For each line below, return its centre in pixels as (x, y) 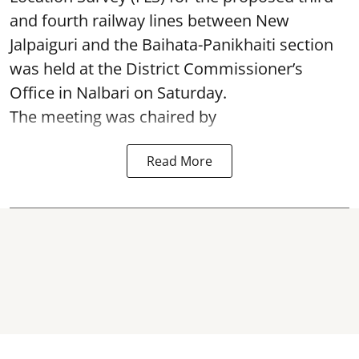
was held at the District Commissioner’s (156, 68)
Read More (179, 161)
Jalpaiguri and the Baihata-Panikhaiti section (171, 44)
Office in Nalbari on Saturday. (118, 92)
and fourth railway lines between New (149, 20)
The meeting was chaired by (113, 116)
